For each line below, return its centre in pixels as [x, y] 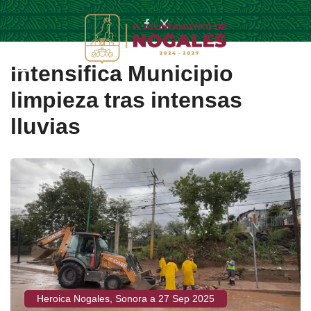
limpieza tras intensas [126, 100]
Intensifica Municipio [122, 74]
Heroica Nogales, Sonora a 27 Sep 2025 [126, 299]
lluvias [45, 126]
